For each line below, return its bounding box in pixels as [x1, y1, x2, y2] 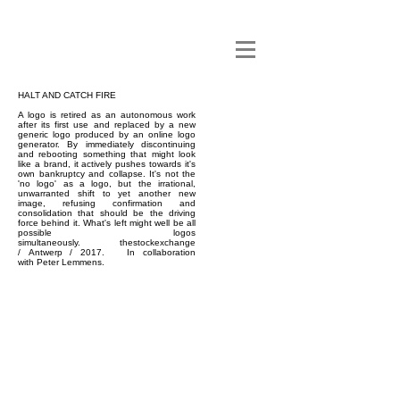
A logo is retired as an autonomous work [18, 110, 196, 120]
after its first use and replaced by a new [18, 120, 196, 129]
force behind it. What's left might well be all [18, 218, 196, 228]
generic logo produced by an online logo [18, 129, 196, 139]
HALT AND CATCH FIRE [18, 90, 116, 100]
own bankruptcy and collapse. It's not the [18, 169, 196, 179]
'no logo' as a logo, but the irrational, [18, 179, 196, 188]
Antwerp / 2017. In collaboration [28, 247, 196, 257]
